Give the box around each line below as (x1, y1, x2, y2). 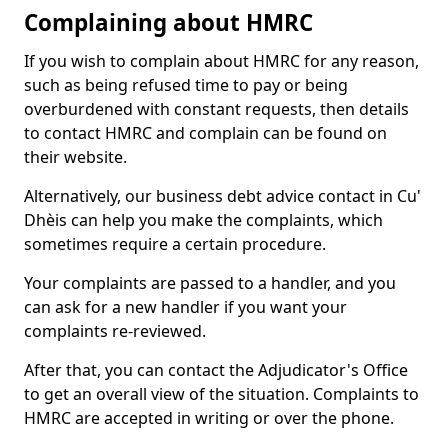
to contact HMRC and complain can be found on (24, 122, 387, 144)
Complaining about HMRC (24, 7, 313, 38)
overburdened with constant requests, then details (24, 98, 409, 120)
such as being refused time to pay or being (24, 74, 348, 96)
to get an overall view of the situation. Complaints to (24, 383, 419, 405)
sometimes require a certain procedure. (24, 233, 326, 255)
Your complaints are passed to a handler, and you (24, 272, 396, 294)
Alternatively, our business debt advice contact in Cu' (24, 185, 421, 207)
